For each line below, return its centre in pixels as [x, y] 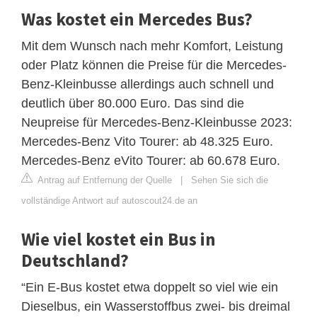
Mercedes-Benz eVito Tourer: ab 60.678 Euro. [151, 160]
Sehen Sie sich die [230, 180]
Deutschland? [75, 260]
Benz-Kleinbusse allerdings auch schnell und [148, 84]
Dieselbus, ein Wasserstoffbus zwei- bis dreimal [156, 306]
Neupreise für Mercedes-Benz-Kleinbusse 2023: [157, 122]
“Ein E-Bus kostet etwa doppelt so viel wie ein [150, 287]
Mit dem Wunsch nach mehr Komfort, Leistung [152, 46]
